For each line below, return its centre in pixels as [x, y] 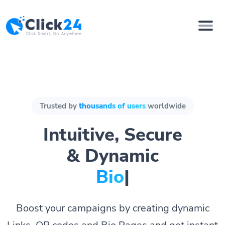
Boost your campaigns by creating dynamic [113, 208]
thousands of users [112, 106]
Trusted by [59, 106]
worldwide [165, 106]
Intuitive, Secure [113, 135]
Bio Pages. [110, 177]
